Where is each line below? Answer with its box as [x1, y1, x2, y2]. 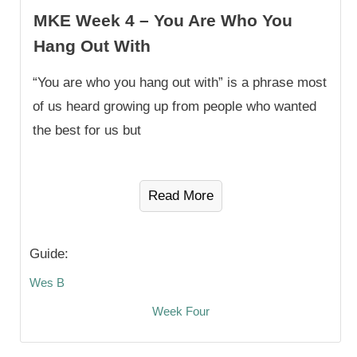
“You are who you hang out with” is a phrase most [33, 74, 327, 90]
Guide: [29, 245, 69, 261]
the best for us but [33, 122, 141, 138]
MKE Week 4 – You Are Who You [33, 10, 292, 29]
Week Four [151, 304, 210, 318]
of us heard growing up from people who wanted [33, 98, 316, 114]
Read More [147, 187, 214, 203]
